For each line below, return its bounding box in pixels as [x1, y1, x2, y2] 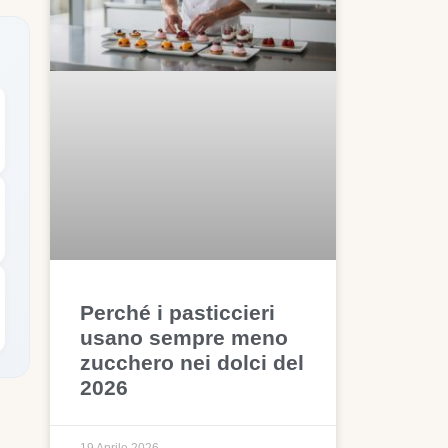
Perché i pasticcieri [80, 301, 276, 325]
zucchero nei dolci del [80, 351, 305, 375]
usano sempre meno [80, 326, 289, 350]
